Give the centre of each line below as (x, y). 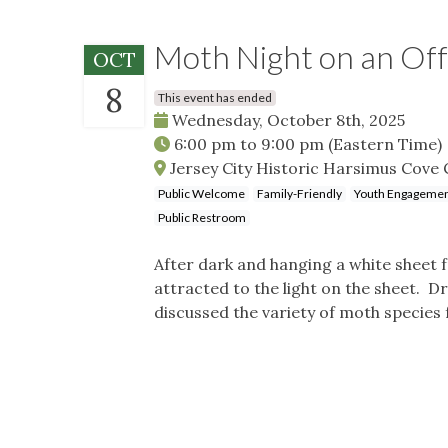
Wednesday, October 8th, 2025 (286, 119)
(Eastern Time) (385, 143)
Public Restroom (202, 217)
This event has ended (215, 97)
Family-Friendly (299, 193)
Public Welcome (201, 193)
